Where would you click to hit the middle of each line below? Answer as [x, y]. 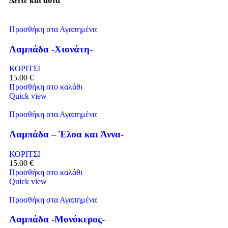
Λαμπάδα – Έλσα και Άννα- [66, 134]
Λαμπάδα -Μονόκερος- [57, 219]
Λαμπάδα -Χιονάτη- [51, 49]
